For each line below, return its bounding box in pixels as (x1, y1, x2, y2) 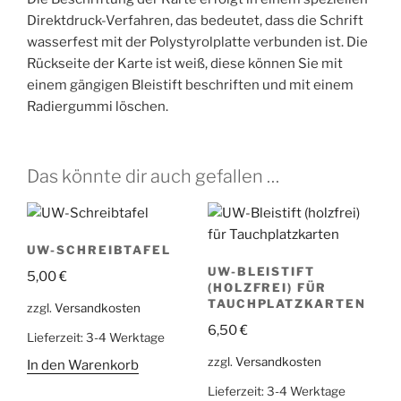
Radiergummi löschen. (27, 98, 168, 115)
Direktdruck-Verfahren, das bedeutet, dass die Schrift (27, 12, 363, 29)
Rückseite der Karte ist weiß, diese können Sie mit (27, 55, 343, 72)
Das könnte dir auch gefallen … (27, 166, 279, 187)
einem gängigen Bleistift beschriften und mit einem (27, 76, 354, 93)
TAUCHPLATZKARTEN (207, 295, 366, 311)
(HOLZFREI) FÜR (207, 279, 328, 294)
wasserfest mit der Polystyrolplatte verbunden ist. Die (27, 33, 368, 50)
